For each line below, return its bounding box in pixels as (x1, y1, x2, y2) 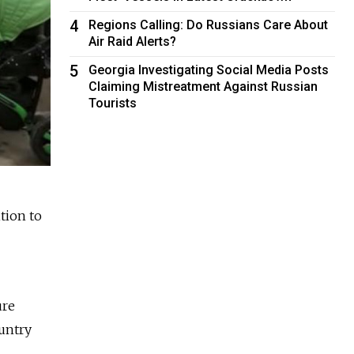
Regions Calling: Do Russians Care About (88, 17, 329, 32)
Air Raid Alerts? (88, 33, 177, 49)
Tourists (88, 95, 137, 111)
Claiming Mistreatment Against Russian (88, 78, 318, 94)
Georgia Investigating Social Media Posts (88, 62, 330, 77)
